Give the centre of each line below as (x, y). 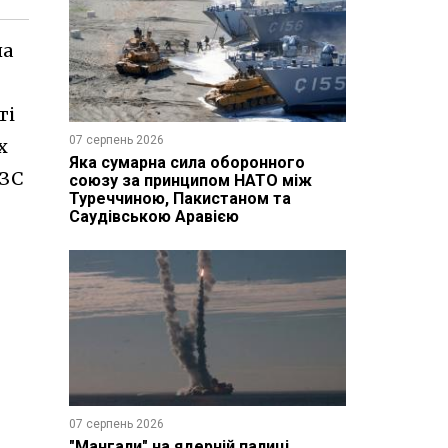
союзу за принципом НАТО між (190, 180)
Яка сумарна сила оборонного (186, 162)
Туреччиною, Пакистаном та (179, 198)
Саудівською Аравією (153, 216)
